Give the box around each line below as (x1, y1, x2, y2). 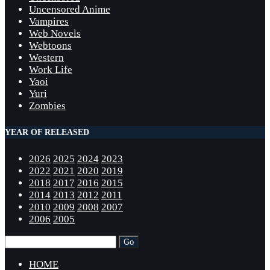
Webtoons (29, 39, 72, 51)
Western (29, 51, 64, 63)
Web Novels (29, 27, 81, 39)
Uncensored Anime (29, 3, 110, 15)
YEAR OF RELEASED (5, 127, 89, 137)
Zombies (29, 99, 66, 111)
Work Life (29, 63, 72, 75)
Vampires (29, 15, 69, 27)
